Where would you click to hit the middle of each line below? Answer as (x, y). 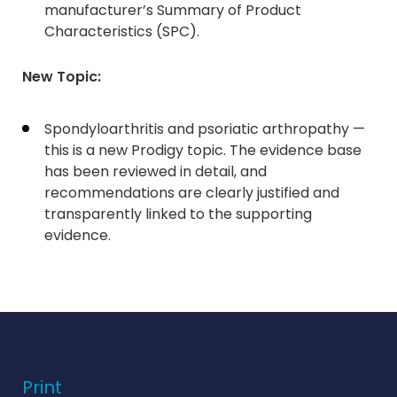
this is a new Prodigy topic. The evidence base (203, 150)
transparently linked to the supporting (178, 214)
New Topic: (62, 77)
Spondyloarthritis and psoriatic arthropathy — (205, 129)
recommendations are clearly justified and (192, 193)
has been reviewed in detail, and (156, 171)
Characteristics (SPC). (122, 31)
